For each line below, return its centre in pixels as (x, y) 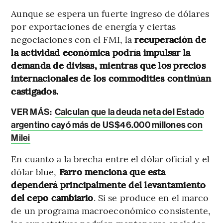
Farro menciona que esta (112, 172)
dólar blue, (35, 172)
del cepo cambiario (52, 198)
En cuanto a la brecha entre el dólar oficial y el (111, 159)
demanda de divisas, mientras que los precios (108, 65)
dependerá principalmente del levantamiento (109, 185)
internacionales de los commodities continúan (111, 78)
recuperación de (170, 39)
